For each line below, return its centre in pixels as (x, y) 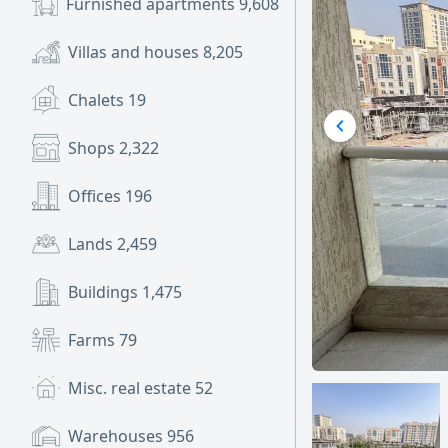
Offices (96, 196)
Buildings (105, 292)
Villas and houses (135, 52)
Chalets (98, 100)
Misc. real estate (131, 388)
